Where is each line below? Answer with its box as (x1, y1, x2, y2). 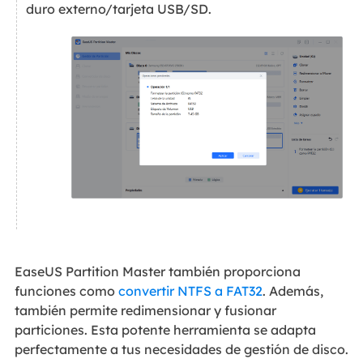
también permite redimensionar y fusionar (14, 302, 276, 319)
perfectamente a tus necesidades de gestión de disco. (14, 341, 348, 358)
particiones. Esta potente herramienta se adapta (14, 322, 316, 339)
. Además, (262, 283, 323, 300)
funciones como (14, 283, 118, 300)
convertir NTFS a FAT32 (117, 283, 263, 300)
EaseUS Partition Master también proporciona (14, 263, 301, 280)
